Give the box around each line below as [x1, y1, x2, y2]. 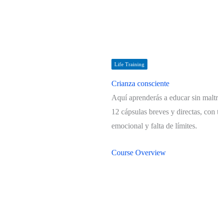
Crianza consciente [111, 79, 169, 88]
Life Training [114, 61, 145, 67]
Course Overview [111, 148, 166, 157]
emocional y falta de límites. [111, 121, 197, 130]
